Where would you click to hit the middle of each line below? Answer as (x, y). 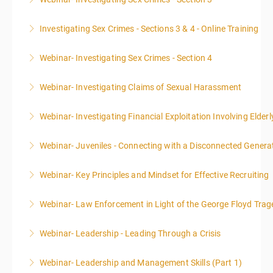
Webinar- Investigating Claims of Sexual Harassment (140, 87)
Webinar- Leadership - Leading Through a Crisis (130, 233)
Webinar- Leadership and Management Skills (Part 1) (141, 263)
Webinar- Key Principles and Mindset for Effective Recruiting (154, 175)
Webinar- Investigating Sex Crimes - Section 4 (126, 58)
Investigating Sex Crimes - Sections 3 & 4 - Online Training (149, 29)
